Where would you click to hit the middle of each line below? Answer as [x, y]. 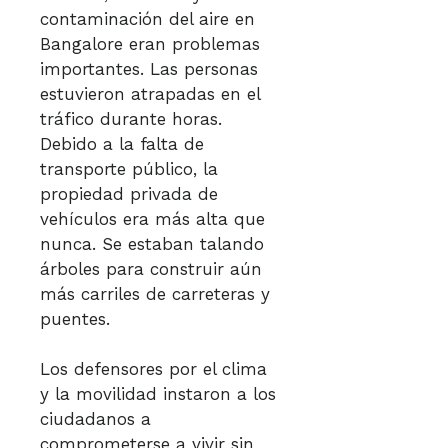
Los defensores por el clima [153, 369]
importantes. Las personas [149, 69]
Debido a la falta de [122, 144]
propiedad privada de [129, 194]
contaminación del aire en [147, 19]
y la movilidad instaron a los [158, 394]
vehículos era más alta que [152, 219]
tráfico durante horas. [131, 119]
